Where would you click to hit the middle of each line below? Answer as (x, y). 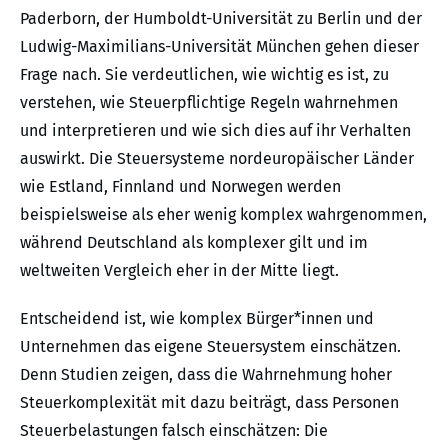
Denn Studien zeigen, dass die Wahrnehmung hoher (206, 374)
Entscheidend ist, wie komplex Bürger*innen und (197, 318)
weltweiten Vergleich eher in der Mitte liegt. (181, 270)
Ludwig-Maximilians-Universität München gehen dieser (219, 46)
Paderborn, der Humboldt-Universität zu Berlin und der (221, 18)
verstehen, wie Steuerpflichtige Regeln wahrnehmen (209, 102)
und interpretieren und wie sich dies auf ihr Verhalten (215, 130)
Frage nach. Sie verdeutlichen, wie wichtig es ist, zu (204, 74)
